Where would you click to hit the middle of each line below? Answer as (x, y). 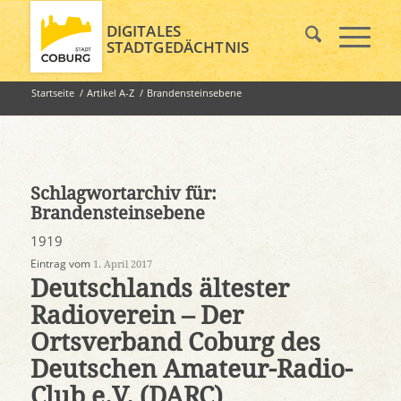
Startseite (52, 92)
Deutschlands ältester (159, 289)
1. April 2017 (122, 264)
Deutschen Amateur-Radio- (191, 369)
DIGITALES (144, 31)
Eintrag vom (61, 264)
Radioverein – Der (137, 316)
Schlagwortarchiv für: (123, 193)
